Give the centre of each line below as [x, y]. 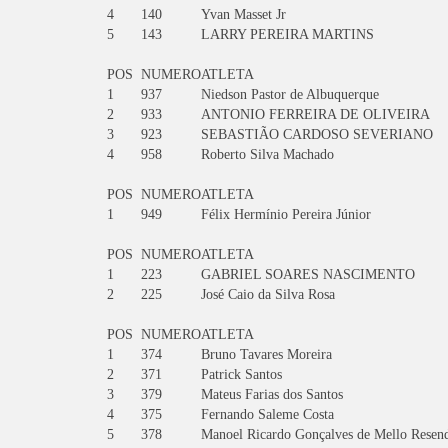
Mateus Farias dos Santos [272, 394]
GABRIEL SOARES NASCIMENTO [308, 274]
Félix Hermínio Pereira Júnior [286, 214]
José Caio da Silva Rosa [268, 294]
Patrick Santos [241, 374]
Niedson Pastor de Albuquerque [290, 94]
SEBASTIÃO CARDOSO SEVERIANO [317, 134]
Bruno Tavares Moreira [266, 354]
